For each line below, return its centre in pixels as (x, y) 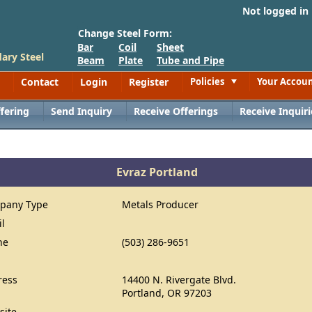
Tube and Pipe (190, 60)
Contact (40, 82)
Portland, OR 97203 (167, 293)
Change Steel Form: (125, 33)
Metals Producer (161, 204)
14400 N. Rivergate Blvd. (179, 280)
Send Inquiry (82, 111)
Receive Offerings (176, 111)
